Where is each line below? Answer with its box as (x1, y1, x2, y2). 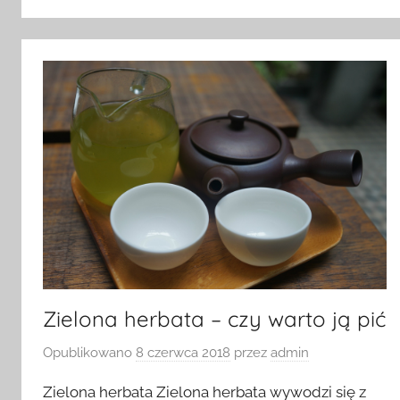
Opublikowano (43, 344, 136, 361)
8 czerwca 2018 (136, 344, 230, 361)
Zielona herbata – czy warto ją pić (43, 305, 386, 332)
